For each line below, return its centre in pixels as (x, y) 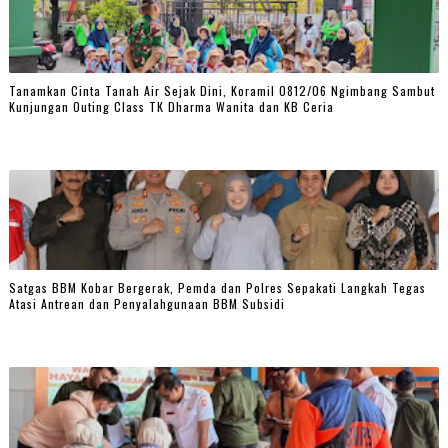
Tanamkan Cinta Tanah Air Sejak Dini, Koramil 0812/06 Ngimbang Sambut (221, 91)
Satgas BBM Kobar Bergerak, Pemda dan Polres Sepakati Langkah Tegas (217, 288)
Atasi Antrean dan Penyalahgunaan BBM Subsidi (146, 304)
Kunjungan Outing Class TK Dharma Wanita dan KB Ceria (171, 107)
